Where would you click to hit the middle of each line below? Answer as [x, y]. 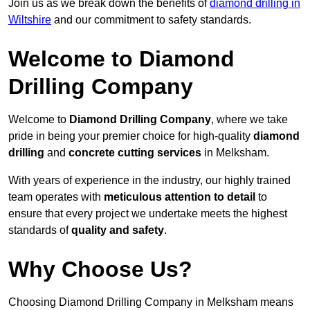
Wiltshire [30, 20]
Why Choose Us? [100, 270]
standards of [40, 230]
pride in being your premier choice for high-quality [131, 136]
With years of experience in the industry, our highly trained [149, 181]
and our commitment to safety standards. [151, 20]
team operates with [56, 197]
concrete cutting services [135, 153]
